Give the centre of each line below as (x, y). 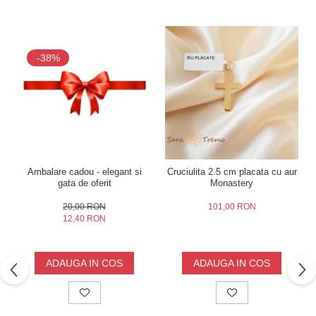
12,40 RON (84, 219)
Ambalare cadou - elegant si (84, 172)
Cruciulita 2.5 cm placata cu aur (232, 172)
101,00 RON (232, 207)
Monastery (232, 183)
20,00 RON (84, 207)
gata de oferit (84, 183)
